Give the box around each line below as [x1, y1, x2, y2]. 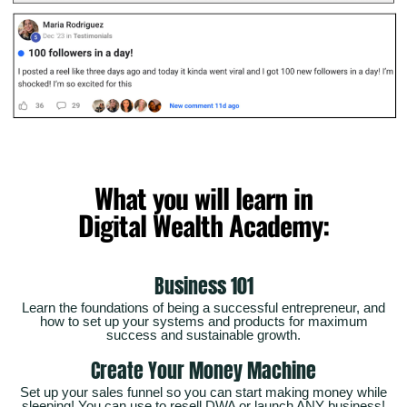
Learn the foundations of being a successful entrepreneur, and [22, 300, 385, 316]
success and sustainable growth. [106, 327, 301, 343]
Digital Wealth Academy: [78, 204, 329, 246]
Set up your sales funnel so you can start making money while [20, 384, 387, 401]
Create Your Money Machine [91, 355, 316, 386]
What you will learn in [94, 177, 313, 219]
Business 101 [154, 271, 253, 302]
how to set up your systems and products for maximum [39, 313, 368, 330]
